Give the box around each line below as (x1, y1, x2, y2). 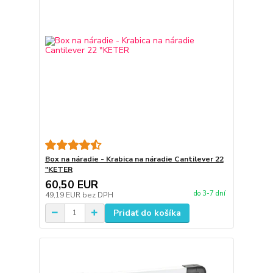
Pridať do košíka (113, 207, 181, 219)
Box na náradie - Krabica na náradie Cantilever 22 (44, 154, 224, 164)
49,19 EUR (44, 190, 82, 200)
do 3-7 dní (193, 188, 225, 198)
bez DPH (82, 190, 113, 200)
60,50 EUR (44, 177, 98, 192)
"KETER (44, 164, 73, 174)
